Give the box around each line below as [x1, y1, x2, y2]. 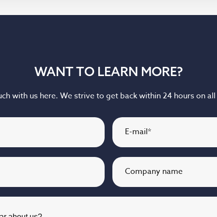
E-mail [125, 126, 148, 138]
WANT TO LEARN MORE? [34, 63, 183, 79]
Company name [125, 166, 183, 177]
